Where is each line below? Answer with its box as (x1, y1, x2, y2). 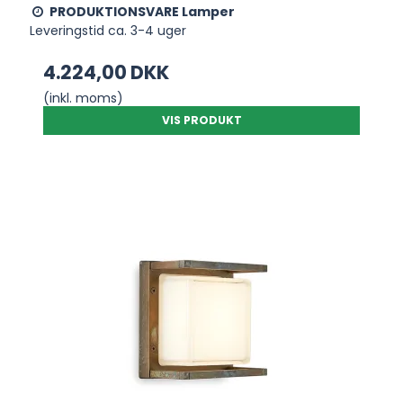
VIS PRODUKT (161, 112, 242, 128)
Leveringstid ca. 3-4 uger (30, 21, 187, 40)
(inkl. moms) (43, 88, 124, 107)
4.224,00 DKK (43, 58, 170, 85)
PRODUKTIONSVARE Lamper (49, 2, 236, 21)
